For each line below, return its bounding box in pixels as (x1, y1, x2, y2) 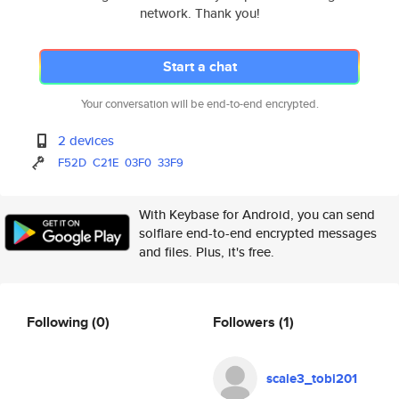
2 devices (58, 131, 115, 150)
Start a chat (162, 56, 237, 77)
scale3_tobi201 (266, 369, 357, 388)
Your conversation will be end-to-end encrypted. (80, 95, 319, 112)
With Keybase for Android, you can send (139, 205, 375, 224)
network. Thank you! (139, 4, 260, 22)
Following (27, 311, 92, 332)
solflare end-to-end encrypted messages (139, 224, 377, 242)
